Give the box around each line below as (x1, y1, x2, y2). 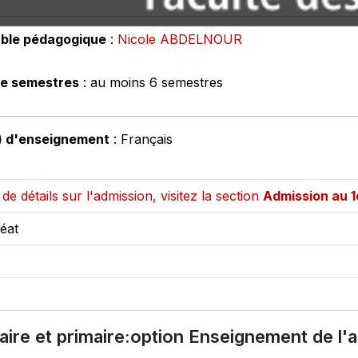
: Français (109, 131, 173, 147)
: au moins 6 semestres (79, 74, 223, 90)
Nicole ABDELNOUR (117, 31, 242, 47)
